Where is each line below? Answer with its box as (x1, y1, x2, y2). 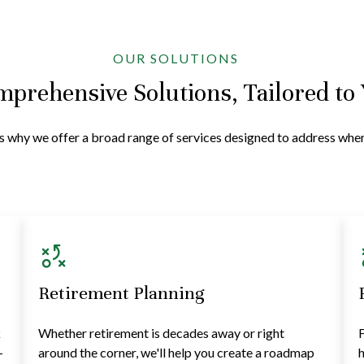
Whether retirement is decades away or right (38, 325, 285, 341)
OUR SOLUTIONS (112, 50, 239, 67)
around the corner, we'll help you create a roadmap (38, 344, 315, 361)
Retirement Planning (38, 282, 205, 305)
